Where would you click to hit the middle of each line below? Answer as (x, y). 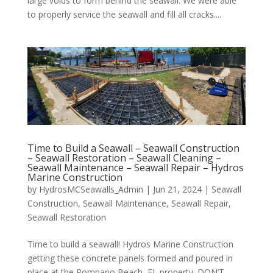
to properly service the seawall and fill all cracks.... (124, 15)
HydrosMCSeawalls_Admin (91, 189)
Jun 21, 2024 (177, 189)
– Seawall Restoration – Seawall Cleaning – (124, 158)
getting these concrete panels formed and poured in (130, 258)
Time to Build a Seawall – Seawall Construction (133, 148)
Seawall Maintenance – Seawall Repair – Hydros (135, 167)
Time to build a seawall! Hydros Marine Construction (130, 244)
